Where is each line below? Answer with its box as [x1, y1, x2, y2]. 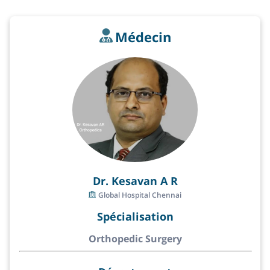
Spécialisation [96, 209, 174, 224]
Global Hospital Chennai [98, 189, 181, 200]
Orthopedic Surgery [88, 231, 182, 245]
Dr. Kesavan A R [92, 173, 178, 188]
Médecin [115, 28, 171, 46]
